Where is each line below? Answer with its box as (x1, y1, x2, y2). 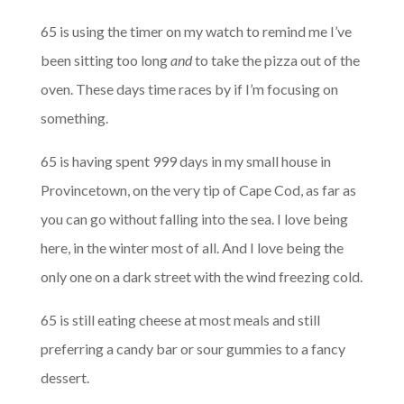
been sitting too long (40, 51, 170, 69)
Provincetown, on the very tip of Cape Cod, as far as (40, 181, 356, 199)
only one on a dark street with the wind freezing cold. (40, 268, 363, 286)
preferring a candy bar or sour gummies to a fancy (40, 340, 345, 358)
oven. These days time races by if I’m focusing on (40, 80, 338, 98)
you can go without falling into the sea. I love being (40, 210, 348, 228)
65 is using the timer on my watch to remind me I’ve (40, 23, 352, 41)
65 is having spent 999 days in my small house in (40, 152, 331, 170)
